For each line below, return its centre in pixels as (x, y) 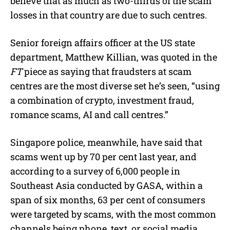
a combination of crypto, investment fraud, (102, 100)
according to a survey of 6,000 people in (95, 171)
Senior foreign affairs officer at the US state (103, 43)
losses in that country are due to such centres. (109, 15)
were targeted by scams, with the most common (113, 214)
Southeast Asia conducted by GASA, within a (107, 186)
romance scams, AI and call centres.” (89, 115)
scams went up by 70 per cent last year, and (103, 157)
